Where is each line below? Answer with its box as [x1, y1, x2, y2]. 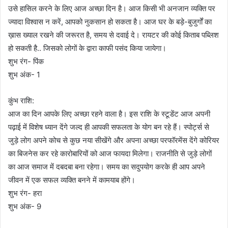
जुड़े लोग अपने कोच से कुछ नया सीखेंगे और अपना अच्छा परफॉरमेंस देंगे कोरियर [8, 135, 219, 146]
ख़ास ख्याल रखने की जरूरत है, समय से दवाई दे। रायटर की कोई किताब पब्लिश [8, 30, 219, 40]
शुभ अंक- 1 [8, 70, 40, 80]
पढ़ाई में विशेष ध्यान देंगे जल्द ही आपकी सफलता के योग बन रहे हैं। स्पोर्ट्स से [8, 122, 209, 132]
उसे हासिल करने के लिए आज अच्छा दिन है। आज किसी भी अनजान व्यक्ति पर [8, 4, 215, 14]
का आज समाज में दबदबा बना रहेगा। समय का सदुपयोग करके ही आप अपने [8, 162, 205, 172]
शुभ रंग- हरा [8, 188, 42, 198]
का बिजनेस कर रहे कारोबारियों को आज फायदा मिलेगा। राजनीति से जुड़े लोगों [8, 149, 212, 159]
